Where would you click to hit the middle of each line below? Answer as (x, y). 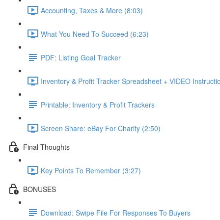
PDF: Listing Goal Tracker (81, 57)
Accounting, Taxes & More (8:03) (92, 10)
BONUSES (40, 189)
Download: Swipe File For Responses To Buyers (116, 212)
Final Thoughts (46, 147)
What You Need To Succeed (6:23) (95, 34)
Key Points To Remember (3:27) (91, 170)
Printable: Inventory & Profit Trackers (98, 104)
